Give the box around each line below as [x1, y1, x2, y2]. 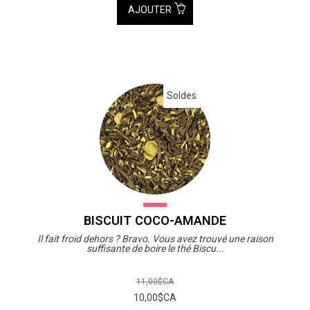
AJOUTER [128, 3, 174, 15]
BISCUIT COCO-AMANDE [84, 212, 226, 228]
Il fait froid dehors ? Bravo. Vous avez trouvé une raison [37, 232, 273, 244]
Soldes [167, 89, 197, 101]
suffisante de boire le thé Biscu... [86, 242, 224, 254]
